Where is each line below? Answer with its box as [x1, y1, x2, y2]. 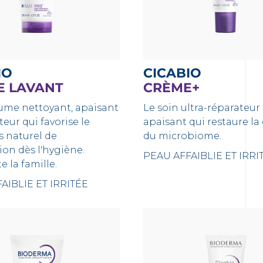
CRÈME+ [143, 80, 200, 96]
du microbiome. [143, 130, 224, 141]
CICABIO [152, 65, 201, 81]
